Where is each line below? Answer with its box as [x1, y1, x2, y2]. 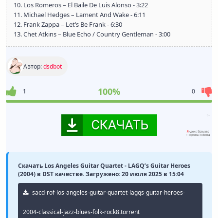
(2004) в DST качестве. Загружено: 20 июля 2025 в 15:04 [18, 170, 184, 179]
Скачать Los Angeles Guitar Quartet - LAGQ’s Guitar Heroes [18, 162, 190, 170]
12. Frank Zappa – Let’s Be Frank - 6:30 [14, 20, 122, 29]
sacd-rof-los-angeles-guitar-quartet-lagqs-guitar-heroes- [31, 188, 185, 197]
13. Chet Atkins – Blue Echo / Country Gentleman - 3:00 [14, 30, 170, 38]
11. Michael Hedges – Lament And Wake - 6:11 [14, 10, 145, 19]
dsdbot [43, 62, 62, 71]
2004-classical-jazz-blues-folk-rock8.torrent [23, 208, 140, 217]
